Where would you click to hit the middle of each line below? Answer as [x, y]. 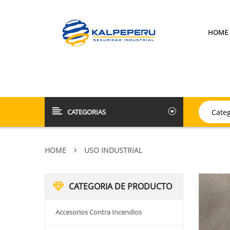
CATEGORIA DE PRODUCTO [120, 186]
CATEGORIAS [87, 112]
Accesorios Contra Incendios [99, 212]
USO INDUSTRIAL [113, 150]
